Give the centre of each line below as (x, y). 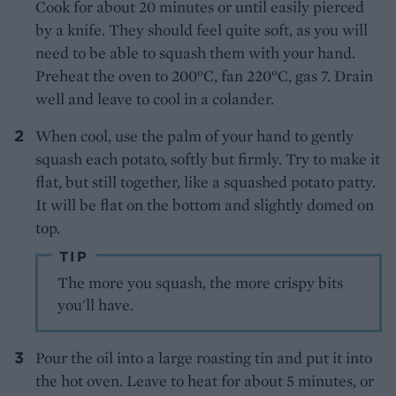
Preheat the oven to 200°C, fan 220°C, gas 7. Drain (204, 76)
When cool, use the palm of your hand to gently (194, 136)
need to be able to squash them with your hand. (195, 53)
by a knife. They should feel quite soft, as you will (202, 30)
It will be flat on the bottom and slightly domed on (205, 205)
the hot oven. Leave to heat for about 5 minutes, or (205, 381)
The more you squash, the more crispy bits (201, 283)
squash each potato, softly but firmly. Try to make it (208, 159)
